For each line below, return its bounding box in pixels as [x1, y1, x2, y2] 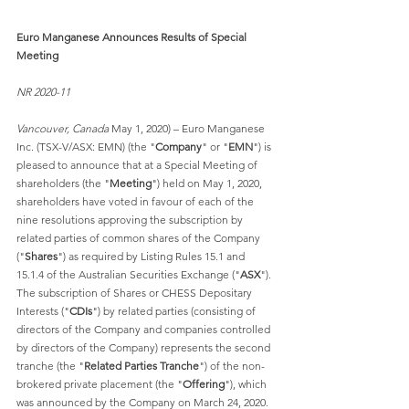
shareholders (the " [16, 175, 110, 190]
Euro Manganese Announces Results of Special [16, 29, 249, 44]
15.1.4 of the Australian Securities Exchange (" [16, 267, 240, 281]
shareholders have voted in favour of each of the [16, 194, 257, 208]
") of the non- [199, 358, 265, 372]
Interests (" [16, 303, 69, 318]
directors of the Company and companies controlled [16, 321, 273, 336]
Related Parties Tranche [84, 358, 199, 372]
